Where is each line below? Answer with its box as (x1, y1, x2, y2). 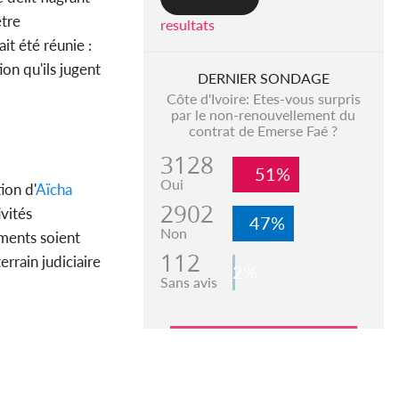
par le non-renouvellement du (171, 106, 356, 124)
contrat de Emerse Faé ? (189, 122, 338, 140)
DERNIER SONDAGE (197, 69, 330, 87)
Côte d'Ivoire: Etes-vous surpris (166, 90, 361, 108)
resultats (159, 16, 215, 34)
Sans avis (159, 273, 217, 291)
